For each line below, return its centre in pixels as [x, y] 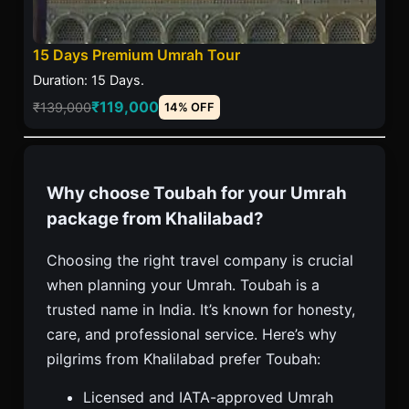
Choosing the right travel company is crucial [200, 261]
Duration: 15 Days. [89, 79]
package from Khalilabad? [155, 218]
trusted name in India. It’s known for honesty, [201, 310]
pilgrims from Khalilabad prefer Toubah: [184, 359]
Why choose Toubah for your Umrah [197, 193]
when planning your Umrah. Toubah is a [183, 285]
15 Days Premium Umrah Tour [136, 54]
